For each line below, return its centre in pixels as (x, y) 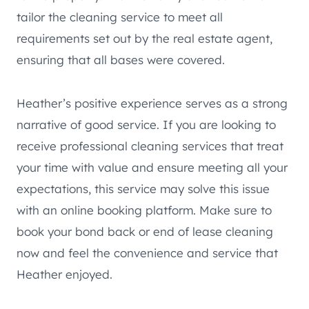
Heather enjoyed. (64, 274)
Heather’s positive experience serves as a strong (152, 103)
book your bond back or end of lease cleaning (145, 231)
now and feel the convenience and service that (147, 252)
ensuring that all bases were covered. (121, 59)
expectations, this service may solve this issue (143, 188)
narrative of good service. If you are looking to (146, 124)
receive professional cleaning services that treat (150, 146)
